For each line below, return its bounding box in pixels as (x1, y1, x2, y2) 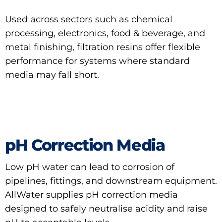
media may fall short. (5, 69, 99, 80)
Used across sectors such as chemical (5, 13, 172, 25)
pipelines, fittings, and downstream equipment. (5, 175, 217, 186)
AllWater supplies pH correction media (5, 189, 178, 200)
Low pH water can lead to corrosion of (5, 161, 174, 172)
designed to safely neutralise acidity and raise (5, 203, 208, 214)
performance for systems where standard (5, 55, 190, 66)
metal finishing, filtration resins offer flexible (5, 41, 200, 53)
